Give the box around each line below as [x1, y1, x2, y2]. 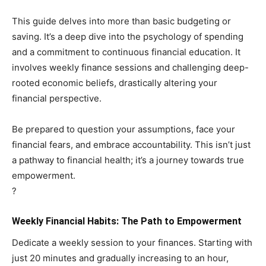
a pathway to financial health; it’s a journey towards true [12, 154, 244, 166]
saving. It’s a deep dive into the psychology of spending [12, 30, 243, 42]
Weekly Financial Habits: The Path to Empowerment [12, 215, 242, 227]
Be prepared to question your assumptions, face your [12, 123, 235, 135]
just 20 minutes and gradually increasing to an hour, [12, 252, 229, 264]
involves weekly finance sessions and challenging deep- [12, 61, 249, 73]
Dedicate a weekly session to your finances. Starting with [12, 236, 252, 248]
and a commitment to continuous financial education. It [12, 46, 240, 58]
